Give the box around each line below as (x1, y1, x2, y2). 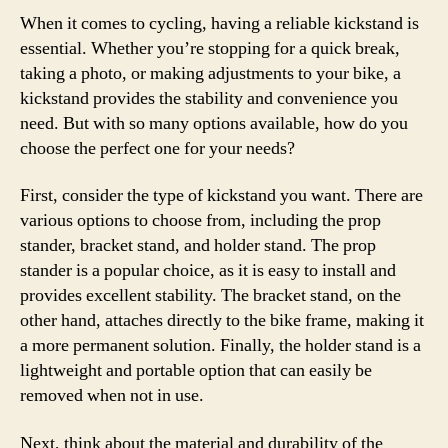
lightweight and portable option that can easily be (20, 359, 372, 382)
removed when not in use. (20, 384, 204, 407)
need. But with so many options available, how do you (20, 111, 408, 135)
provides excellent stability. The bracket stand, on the (20, 284, 401, 307)
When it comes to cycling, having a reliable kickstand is (20, 11, 419, 35)
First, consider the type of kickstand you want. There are (20, 184, 423, 207)
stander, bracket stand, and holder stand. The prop (20, 234, 376, 257)
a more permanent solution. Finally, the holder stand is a (20, 334, 421, 357)
